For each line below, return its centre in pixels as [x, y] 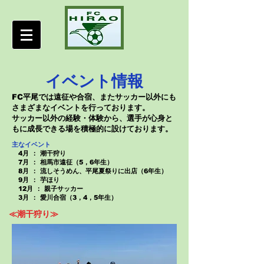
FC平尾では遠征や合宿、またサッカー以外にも [94, 97]
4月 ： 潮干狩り [39, 153]
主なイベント [31, 145]
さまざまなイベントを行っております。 [81, 108]
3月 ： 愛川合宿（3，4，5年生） [65, 197]
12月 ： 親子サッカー [47, 189]
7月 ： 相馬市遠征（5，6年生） [62, 162]
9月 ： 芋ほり [36, 180]
